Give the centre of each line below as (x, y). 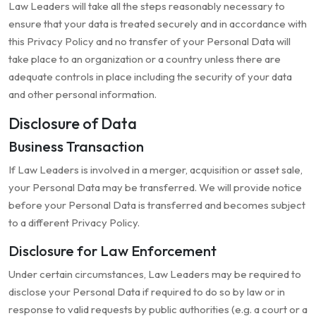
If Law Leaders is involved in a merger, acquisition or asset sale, (156, 170)
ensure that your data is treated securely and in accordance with (158, 24)
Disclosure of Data (73, 124)
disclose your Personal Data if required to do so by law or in (147, 292)
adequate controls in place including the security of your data (150, 77)
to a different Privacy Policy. (74, 223)
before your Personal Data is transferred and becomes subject (157, 205)
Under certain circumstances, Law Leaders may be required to (155, 274)
